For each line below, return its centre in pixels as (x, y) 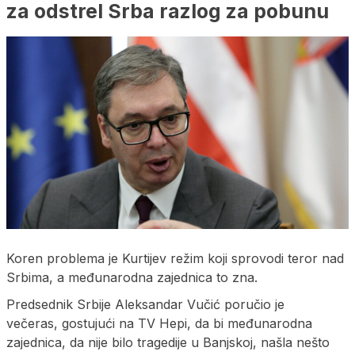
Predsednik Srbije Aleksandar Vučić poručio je (145, 305)
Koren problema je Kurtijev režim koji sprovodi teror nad (175, 259)
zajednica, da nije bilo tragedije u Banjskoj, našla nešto (168, 343)
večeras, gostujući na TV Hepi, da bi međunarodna (159, 324)
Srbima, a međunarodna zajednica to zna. (132, 278)
